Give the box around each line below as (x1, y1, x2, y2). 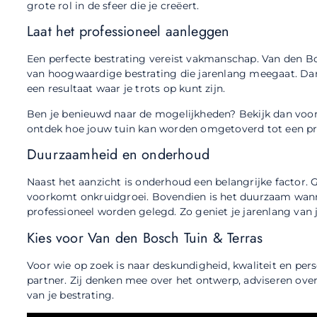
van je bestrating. (27, 288, 115, 301)
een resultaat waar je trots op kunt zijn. (27, 82, 226, 96)
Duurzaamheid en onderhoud (27, 144, 209, 166)
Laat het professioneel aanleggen (27, 21, 230, 42)
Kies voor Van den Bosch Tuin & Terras (27, 227, 263, 248)
